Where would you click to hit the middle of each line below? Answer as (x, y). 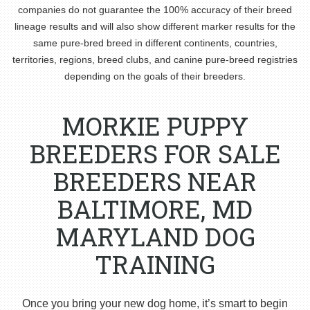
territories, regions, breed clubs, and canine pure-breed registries (155, 60)
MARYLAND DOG (155, 237)
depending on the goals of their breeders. (155, 76)
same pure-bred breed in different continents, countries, (155, 43)
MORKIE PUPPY (155, 126)
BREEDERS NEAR (155, 181)
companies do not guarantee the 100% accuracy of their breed (155, 10)
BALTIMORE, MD (155, 209)
